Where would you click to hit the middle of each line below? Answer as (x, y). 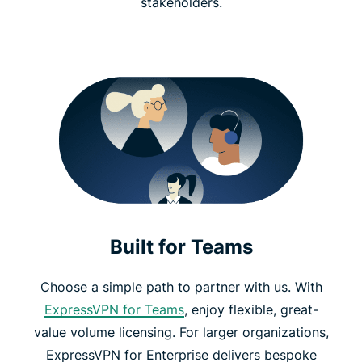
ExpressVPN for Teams (114, 309)
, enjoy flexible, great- (251, 309)
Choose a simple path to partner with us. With (181, 286)
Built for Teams (181, 246)
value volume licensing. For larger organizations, (181, 332)
